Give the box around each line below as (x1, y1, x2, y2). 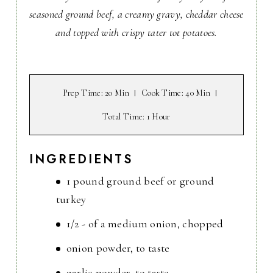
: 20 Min (101, 88, 129, 99)
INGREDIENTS (29, 151, 133, 169)
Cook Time (141, 88, 182, 99)
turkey (55, 193, 87, 207)
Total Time (102, 112, 143, 122)
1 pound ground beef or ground (66, 174, 214, 188)
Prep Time (62, 88, 101, 99)
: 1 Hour (143, 112, 171, 122)
